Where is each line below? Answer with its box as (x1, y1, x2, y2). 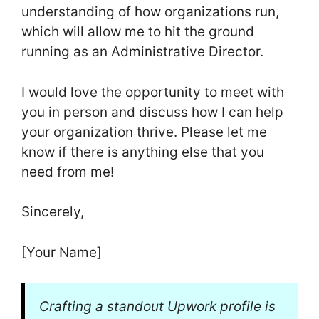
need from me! (21, 163, 114, 180)
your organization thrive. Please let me (21, 123, 267, 140)
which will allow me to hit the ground (21, 23, 254, 41)
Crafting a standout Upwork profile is (39, 298, 276, 315)
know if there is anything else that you (21, 143, 264, 160)
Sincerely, (21, 204, 88, 221)
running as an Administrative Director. (21, 43, 263, 61)
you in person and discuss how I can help (21, 103, 283, 120)
